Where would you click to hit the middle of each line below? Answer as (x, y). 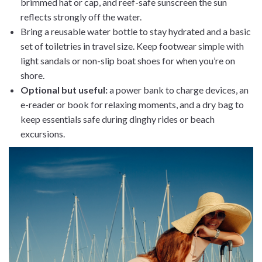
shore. (32, 75)
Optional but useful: (64, 89)
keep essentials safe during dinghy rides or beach (118, 119)
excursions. (43, 133)
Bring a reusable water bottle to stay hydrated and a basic (136, 31)
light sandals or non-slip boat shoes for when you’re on (128, 60)
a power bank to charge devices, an (178, 89)
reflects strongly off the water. (81, 16)
